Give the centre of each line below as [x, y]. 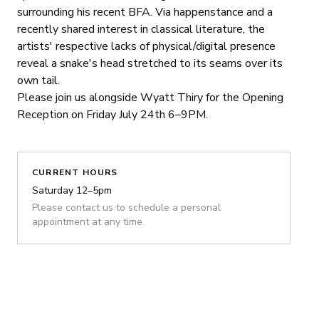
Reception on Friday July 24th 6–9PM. [113, 115]
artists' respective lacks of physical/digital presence [146, 47]
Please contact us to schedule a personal [126, 208]
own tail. [38, 81]
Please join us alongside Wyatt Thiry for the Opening [150, 98]
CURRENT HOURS [75, 173]
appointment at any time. [88, 222]
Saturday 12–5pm [72, 191]
